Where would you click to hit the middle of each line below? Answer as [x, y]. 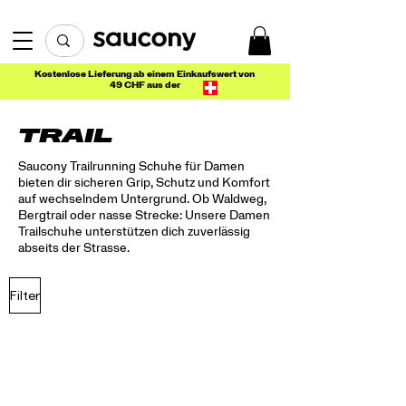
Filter [25, 296]
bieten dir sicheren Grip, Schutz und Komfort [144, 184]
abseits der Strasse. [74, 249]
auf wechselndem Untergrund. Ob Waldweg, [142, 200]
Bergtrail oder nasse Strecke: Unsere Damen [144, 217]
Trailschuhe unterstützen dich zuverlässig [134, 233]
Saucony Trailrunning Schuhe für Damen [131, 168]
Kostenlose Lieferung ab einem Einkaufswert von [145, 75]
